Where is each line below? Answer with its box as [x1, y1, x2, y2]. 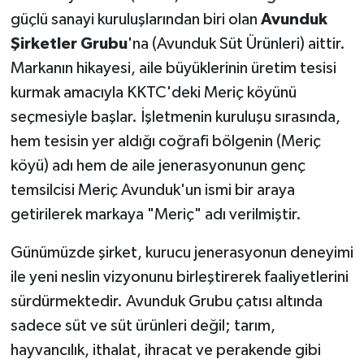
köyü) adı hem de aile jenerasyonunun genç [10, 157, 305, 174]
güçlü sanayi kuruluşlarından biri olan [10, 11, 261, 28]
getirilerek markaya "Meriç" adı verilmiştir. [10, 206, 301, 223]
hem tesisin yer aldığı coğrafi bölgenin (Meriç [10, 132, 321, 149]
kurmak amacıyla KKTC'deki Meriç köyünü [10, 84, 297, 101]
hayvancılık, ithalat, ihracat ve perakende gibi [10, 341, 321, 358]
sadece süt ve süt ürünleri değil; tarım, [10, 317, 275, 334]
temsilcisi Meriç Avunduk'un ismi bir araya [10, 181, 295, 198]
